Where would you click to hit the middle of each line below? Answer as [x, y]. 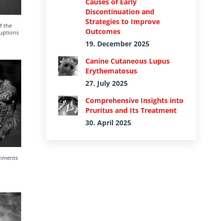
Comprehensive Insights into [134, 100]
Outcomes [103, 31]
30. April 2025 [108, 123]
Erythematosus [111, 71]
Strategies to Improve [123, 21]
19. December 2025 [117, 44]
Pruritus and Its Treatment [131, 110]
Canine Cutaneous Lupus [128, 61]
